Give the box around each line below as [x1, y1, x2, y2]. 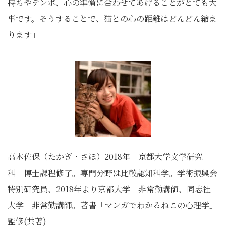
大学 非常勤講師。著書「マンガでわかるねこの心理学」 [8, 199, 217, 211]
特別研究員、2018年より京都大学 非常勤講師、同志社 [8, 183, 211, 195]
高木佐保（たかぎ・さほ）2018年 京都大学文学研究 [8, 151, 203, 163]
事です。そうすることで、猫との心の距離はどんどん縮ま [8, 13, 217, 25]
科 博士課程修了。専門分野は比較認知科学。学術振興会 [8, 167, 217, 179]
